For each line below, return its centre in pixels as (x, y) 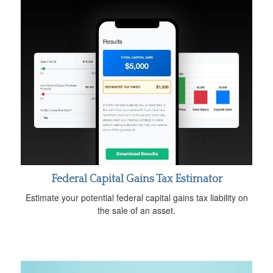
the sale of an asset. (136, 210)
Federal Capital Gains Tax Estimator (136, 179)
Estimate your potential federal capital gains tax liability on (136, 197)
